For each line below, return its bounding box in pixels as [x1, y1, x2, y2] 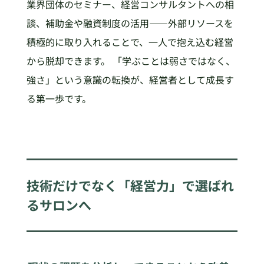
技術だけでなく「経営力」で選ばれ [26, 176, 234, 195]
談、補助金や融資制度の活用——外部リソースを [26, 15, 233, 30]
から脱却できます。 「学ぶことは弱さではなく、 [26, 53, 235, 68]
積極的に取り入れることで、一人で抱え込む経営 [26, 34, 233, 49]
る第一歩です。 [26, 91, 91, 105]
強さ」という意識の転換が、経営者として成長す [26, 72, 234, 87]
